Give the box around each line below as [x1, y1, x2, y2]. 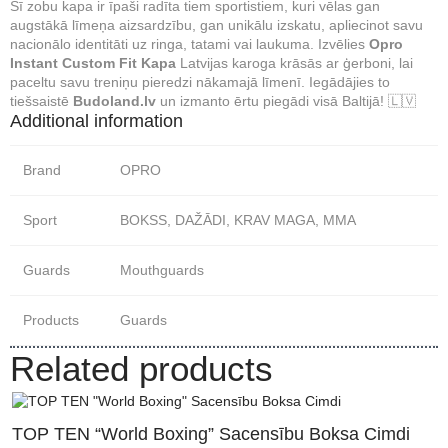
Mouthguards [120, 261, 204, 278]
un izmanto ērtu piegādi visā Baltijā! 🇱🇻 [156, 93, 416, 109]
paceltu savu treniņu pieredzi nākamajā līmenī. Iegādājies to [10, 74, 390, 90]
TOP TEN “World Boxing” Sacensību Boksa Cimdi [12, 423, 410, 444]
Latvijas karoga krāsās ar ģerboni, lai [176, 55, 413, 71]
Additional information [10, 111, 183, 131]
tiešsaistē [10, 93, 73, 109]
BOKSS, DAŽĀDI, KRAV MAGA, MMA [120, 211, 356, 228]
